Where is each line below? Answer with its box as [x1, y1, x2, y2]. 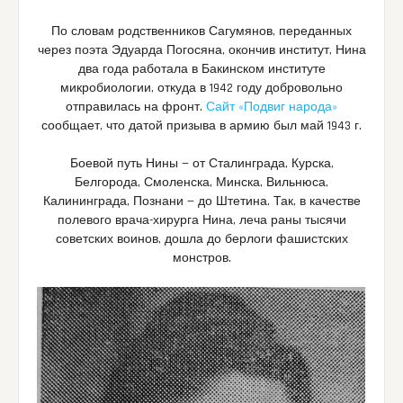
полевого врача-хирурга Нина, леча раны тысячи [57, 211, 346, 228]
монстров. [172, 249, 231, 266]
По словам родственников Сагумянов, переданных [51, 22, 352, 40]
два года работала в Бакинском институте [77, 60, 326, 77]
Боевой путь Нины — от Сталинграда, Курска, [69, 155, 334, 172]
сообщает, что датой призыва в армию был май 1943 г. [41, 117, 362, 134]
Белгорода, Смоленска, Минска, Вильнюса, [75, 174, 328, 191]
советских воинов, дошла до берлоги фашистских [55, 230, 348, 247]
